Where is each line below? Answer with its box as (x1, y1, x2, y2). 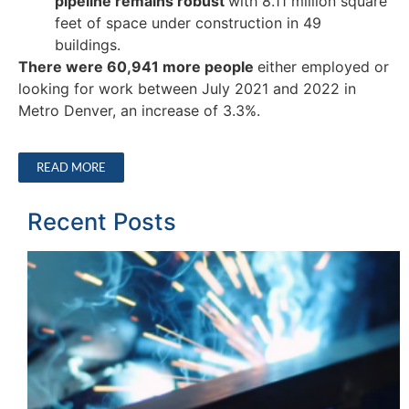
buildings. (55, 35, 125, 54)
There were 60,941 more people (18, 57, 257, 76)
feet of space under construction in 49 (55, 13, 321, 32)
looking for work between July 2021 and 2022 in (18, 79, 356, 98)
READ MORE (37, 160, 106, 175)
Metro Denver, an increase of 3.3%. (18, 100, 260, 120)
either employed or (257, 57, 389, 76)
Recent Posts (27, 207, 176, 236)
